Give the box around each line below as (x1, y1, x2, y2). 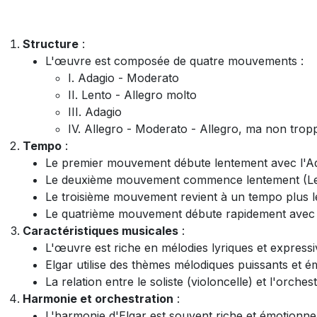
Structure (23, 37, 79, 51)
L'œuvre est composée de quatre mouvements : (45, 54, 304, 68)
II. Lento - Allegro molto (68, 88, 197, 102)
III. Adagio (68, 105, 122, 119)
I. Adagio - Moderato (68, 71, 179, 85)
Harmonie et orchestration (23, 292, 173, 306)
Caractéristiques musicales (23, 224, 178, 238)
